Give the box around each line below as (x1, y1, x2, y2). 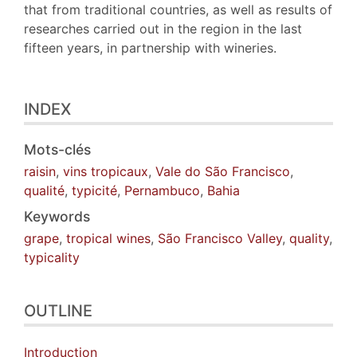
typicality (24, 249, 80, 265)
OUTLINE (24, 300, 92, 320)
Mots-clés (24, 140, 91, 158)
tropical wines (66, 229, 151, 246)
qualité (24, 182, 65, 198)
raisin (24, 163, 56, 179)
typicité (72, 182, 117, 198)
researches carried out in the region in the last (24, 20, 302, 37)
